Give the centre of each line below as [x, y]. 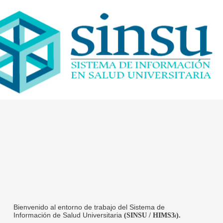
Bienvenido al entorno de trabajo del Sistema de [89, 207]
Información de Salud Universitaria [69, 215]
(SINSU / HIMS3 [149, 215]
